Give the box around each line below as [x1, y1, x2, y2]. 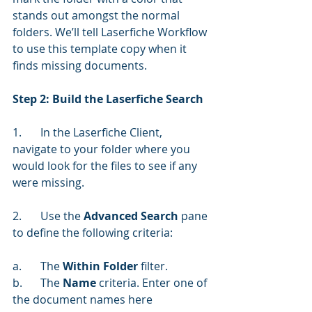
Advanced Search [84, 208, 178, 224]
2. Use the [40, 208, 84, 224]
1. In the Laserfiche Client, [13, 124, 22, 140]
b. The [40, 274, 63, 290]
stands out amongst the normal [13, 7, 182, 23]
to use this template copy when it [13, 40, 189, 56]
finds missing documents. [13, 57, 147, 73]
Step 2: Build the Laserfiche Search [13, 91, 203, 107]
